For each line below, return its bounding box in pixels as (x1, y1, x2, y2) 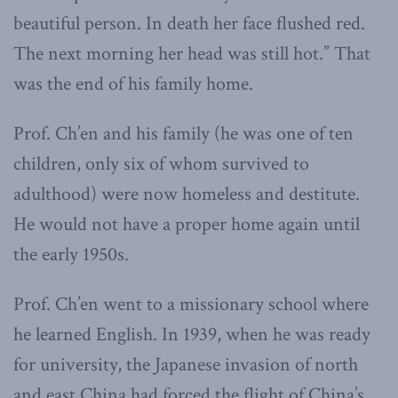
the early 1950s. (13, 241, 129, 267)
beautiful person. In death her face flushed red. (13, 10, 365, 36)
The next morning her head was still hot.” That (13, 40, 370, 67)
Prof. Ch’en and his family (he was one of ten (13, 120, 354, 147)
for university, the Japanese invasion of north (13, 351, 358, 378)
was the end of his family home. (13, 70, 253, 97)
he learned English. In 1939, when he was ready (13, 321, 370, 347)
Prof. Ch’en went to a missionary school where (13, 291, 369, 317)
